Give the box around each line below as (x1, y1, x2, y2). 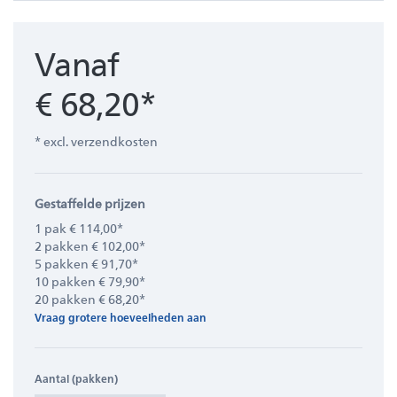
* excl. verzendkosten (35, 133, 158, 150)
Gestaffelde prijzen (35, 195, 145, 212)
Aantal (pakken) (35, 371, 118, 385)
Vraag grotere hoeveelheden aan (35, 310, 206, 324)
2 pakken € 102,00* (35, 237, 145, 254)
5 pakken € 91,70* (35, 255, 138, 272)
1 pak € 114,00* (35, 220, 123, 237)
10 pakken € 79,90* (35, 273, 145, 290)
